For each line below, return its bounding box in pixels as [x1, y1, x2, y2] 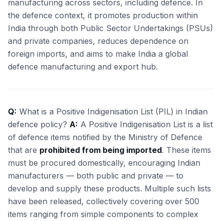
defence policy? [8, 119, 70, 129]
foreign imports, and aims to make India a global [8, 49, 188, 59]
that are [8, 145, 39, 155]
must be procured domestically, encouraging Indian [8, 158, 200, 168]
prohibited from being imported [39, 145, 162, 155]
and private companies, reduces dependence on [8, 36, 188, 46]
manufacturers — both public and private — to [8, 171, 184, 181]
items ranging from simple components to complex [8, 209, 198, 219]
